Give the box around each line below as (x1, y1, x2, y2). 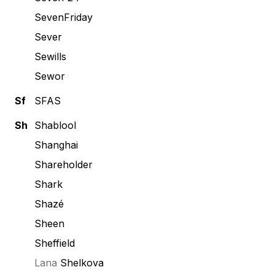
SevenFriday (34, 11, 93, 23)
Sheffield (34, 237, 75, 249)
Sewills (34, 50, 66, 63)
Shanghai (34, 139, 78, 151)
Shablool (34, 119, 76, 131)
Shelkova (60, 257, 104, 269)
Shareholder (34, 158, 93, 171)
